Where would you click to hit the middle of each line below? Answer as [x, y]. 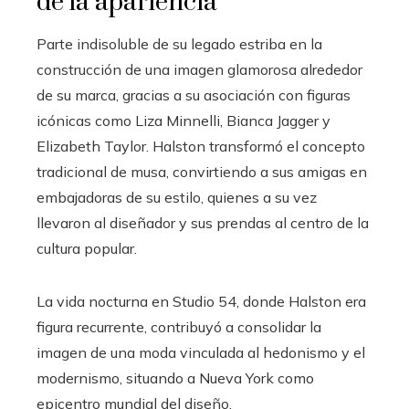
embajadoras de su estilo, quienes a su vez [177, 197]
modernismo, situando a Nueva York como [175, 378]
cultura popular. [87, 248]
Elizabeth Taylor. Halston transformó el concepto [201, 146]
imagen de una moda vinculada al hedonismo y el [201, 352]
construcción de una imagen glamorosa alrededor [199, 69]
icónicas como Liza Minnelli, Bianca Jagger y [184, 120]
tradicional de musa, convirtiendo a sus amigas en [202, 171]
